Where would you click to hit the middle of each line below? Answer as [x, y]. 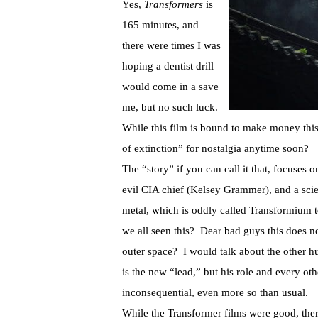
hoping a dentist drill [168, 66]
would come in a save [170, 87]
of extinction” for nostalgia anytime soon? [215, 149]
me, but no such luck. [171, 108]
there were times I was [171, 46]
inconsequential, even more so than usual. [215, 293]
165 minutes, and [160, 25]
